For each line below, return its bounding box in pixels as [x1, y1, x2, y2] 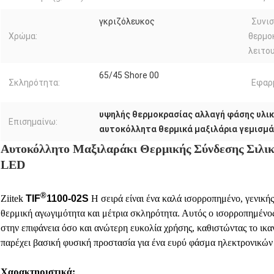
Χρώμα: [9, 31, 37, 42]
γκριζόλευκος [99, 17, 155, 27]
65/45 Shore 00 [99, 70, 159, 81]
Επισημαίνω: [9, 117, 57, 127]
